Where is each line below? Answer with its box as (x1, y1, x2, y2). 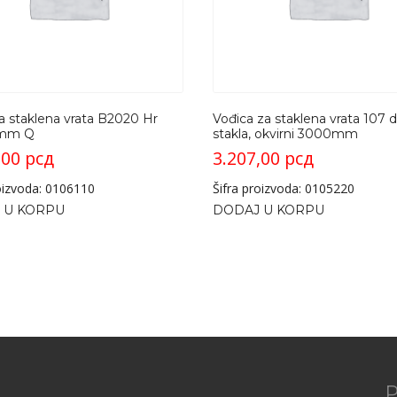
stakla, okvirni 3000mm (212, 126, 358, 143)
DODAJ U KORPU (212, 202, 324, 219)
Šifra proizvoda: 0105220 (212, 180, 354, 198)
